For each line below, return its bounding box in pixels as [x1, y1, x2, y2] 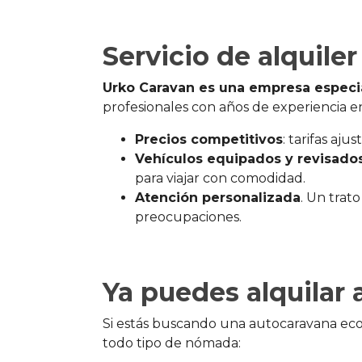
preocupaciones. [135, 209, 242, 225]
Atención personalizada [135, 190, 301, 206]
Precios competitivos [135, 132, 283, 148]
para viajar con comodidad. [135, 170, 305, 187]
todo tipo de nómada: [103, 335, 241, 351]
